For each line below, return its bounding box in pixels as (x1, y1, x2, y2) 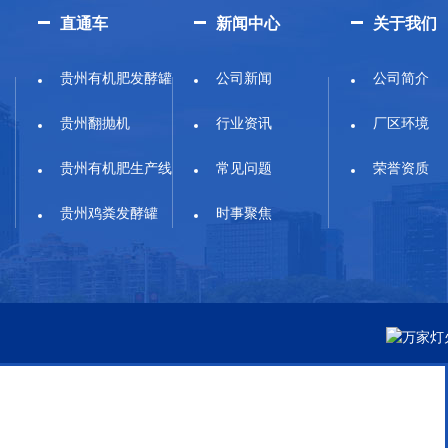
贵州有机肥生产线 (59, 160, 172, 177)
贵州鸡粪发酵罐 (59, 205, 158, 222)
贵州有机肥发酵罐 (59, 70, 172, 87)
